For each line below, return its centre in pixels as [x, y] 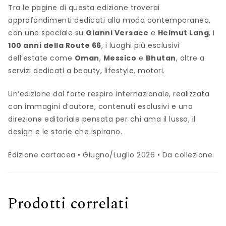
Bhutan [161, 58]
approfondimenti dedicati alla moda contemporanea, [109, 20]
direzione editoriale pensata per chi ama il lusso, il [102, 119]
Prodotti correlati [68, 204]
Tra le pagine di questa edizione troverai [84, 8]
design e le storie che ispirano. [65, 132]
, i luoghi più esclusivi [140, 46]
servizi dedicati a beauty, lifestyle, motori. [87, 71]
